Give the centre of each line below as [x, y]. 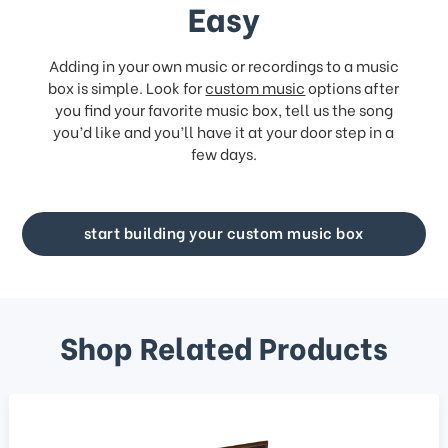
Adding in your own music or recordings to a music [223, 65]
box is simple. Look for [127, 87]
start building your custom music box [224, 232]
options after [352, 87]
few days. [223, 153]
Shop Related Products [224, 346]
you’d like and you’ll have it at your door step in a [224, 131]
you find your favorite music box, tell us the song [223, 109]
